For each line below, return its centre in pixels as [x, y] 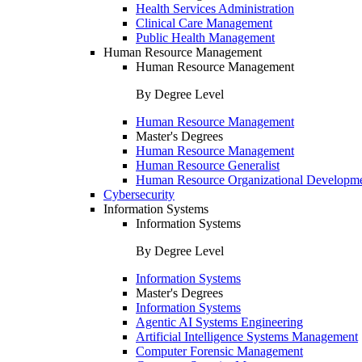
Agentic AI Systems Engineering [219, 322]
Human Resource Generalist [208, 165]
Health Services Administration [215, 8]
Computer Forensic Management [219, 351]
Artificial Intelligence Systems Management [247, 337]
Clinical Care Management [204, 23]
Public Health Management [205, 38]
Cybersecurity [139, 194]
